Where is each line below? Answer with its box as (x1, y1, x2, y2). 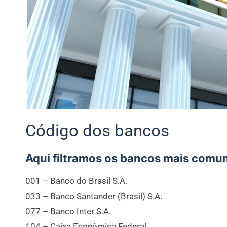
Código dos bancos (25, 120, 169, 140)
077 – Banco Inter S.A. (25, 206, 111, 216)
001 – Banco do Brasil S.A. (25, 175, 127, 186)
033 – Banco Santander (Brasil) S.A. (25, 191, 162, 201)
